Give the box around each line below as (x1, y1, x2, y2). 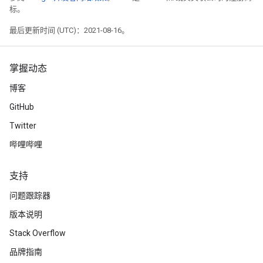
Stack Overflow (9, 228, 66, 238)
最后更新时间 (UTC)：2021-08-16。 (9, 26, 129, 35)
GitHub (9, 102, 34, 112)
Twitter (9, 121, 36, 130)
